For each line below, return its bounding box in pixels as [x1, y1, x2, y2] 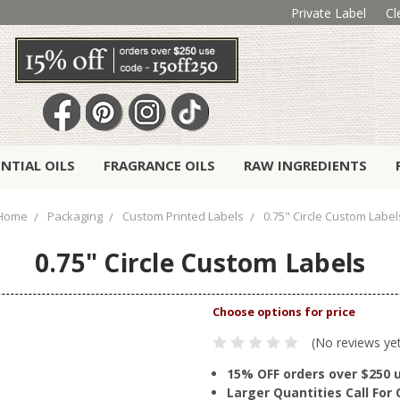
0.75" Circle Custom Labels [34, 246, 366, 280]
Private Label [290, 4, 366, 21]
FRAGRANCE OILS [104, 156, 215, 175]
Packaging [47, 208, 103, 225]
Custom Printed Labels [122, 208, 244, 225]
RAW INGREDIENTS [244, 156, 367, 175]
